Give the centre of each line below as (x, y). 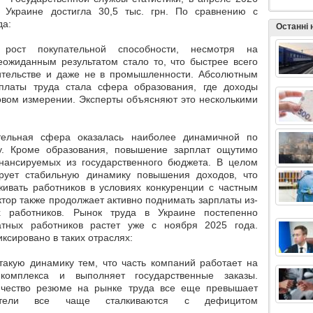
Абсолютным (228, 74)
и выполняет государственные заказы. (154, 276)
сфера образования (146, 87)
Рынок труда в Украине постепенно (165, 213)
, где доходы (226, 87)
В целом (238, 162)
